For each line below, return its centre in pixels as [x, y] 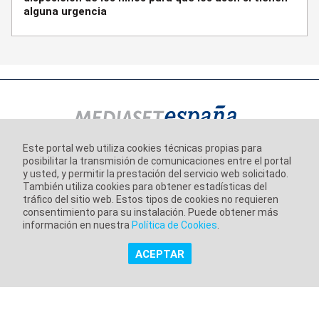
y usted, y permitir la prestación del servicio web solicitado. [156, 174]
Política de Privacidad [159, 213]
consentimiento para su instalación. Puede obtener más [151, 212]
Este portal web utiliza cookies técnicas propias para [142, 148]
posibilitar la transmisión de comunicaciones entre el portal [157, 161]
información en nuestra [77, 225]
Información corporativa [159, 163]
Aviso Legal [159, 188]
